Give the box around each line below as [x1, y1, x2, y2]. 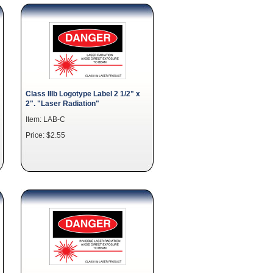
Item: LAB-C [26, 115, 65, 123]
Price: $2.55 [26, 131, 65, 139]
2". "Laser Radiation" [26, 99, 99, 107]
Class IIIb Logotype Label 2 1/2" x [26, 90, 140, 97]
